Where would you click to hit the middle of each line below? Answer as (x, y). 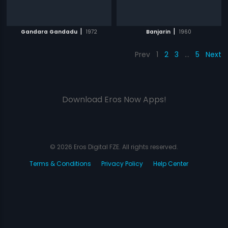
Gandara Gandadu (49, 32)
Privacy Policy (122, 164)
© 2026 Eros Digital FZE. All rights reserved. (114, 147)
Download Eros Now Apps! (114, 99)
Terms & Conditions (60, 164)
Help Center (171, 164)
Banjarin (159, 32)
